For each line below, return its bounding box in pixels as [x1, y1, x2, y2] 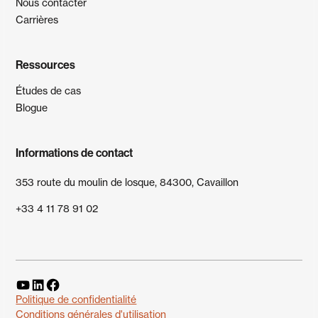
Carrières [16, 13, 59, 26]
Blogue [16, 101, 48, 114]
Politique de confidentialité [16, 292, 137, 306]
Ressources [16, 57, 76, 72]
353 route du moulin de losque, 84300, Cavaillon [16, 175, 239, 189]
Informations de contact [16, 145, 133, 160]
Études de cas [16, 84, 82, 97]
